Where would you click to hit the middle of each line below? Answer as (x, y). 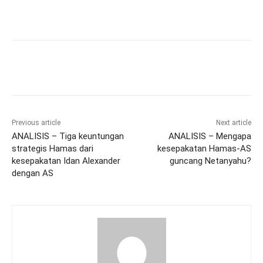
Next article (233, 123)
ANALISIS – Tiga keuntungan (68, 136)
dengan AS (33, 173)
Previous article (36, 123)
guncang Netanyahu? (210, 161)
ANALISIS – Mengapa (210, 136)
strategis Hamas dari (53, 149)
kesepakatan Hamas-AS (204, 149)
